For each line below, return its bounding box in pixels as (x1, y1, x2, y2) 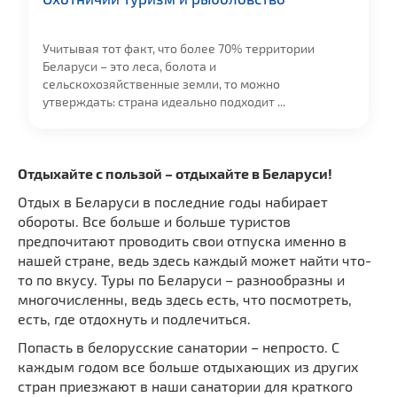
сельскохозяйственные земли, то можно (43, 76, 280, 91)
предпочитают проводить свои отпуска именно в (18, 231, 346, 249)
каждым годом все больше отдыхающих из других (18, 357, 359, 375)
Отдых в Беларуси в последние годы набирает (18, 192, 328, 210)
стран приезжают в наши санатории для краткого (18, 377, 353, 394)
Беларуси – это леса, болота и (43, 58, 216, 74)
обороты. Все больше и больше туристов (18, 212, 291, 230)
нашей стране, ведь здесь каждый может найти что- (18, 251, 371, 269)
